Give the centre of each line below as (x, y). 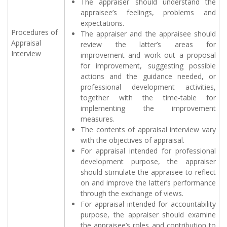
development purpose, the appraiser (148, 162)
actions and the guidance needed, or (148, 77)
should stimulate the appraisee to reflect (148, 172)
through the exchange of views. (132, 194)
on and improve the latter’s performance (148, 183)
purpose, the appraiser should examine (148, 215)
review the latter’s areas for (148, 45)
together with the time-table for (148, 98)
